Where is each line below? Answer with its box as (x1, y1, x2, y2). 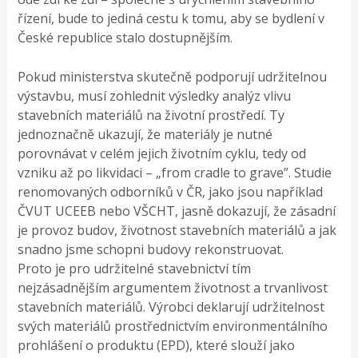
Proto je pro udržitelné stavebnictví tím (18, 260, 252, 278)
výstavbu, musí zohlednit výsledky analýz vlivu (18, 87, 292, 105)
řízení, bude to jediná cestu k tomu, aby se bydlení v (18, 10, 325, 28)
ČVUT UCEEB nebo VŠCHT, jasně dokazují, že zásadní (18, 202, 336, 221)
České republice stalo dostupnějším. (18, 29, 233, 47)
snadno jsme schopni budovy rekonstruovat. (18, 241, 284, 259)
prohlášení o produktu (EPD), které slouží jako (18, 336, 296, 355)
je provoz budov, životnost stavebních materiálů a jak (18, 221, 337, 240)
